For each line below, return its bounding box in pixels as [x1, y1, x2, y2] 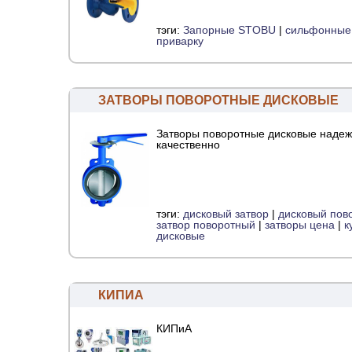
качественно [156, 138, 220, 152]
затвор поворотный [156, 218, 255, 231]
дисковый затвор [183, 207, 269, 220]
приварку [156, 35, 203, 48]
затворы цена [265, 218, 335, 231]
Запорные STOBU [183, 24, 276, 37]
